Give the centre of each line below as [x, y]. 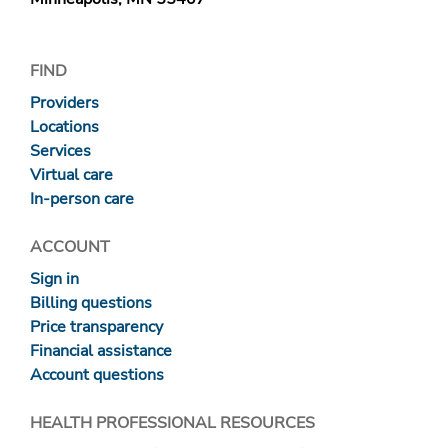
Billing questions [91, 303]
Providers [64, 103]
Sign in [54, 279]
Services [60, 151]
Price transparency [96, 327]
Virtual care [71, 175]
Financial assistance [101, 351]
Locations [64, 127]
